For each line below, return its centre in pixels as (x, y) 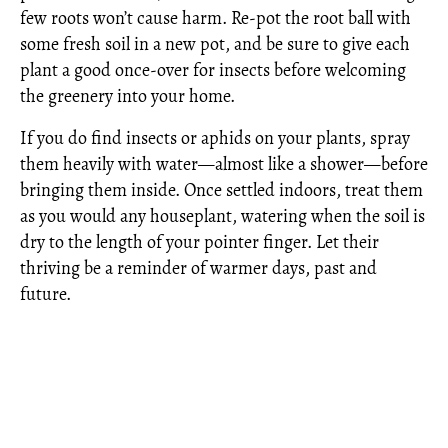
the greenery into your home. (127, 96)
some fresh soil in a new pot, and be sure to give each (215, 44)
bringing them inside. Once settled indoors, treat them (221, 190)
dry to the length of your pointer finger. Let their (199, 242)
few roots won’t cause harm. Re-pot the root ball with (215, 18)
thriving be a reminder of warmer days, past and (198, 268)
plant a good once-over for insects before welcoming (213, 70)
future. (45, 294)
